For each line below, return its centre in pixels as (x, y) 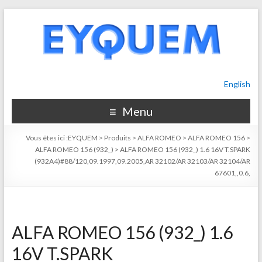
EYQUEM (83, 138)
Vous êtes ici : (47, 138)
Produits (118, 138)
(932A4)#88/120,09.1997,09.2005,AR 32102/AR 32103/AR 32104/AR (143, 161)
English (237, 84)
